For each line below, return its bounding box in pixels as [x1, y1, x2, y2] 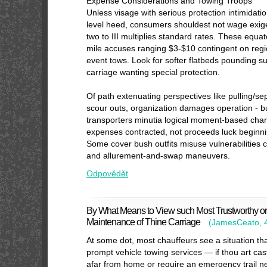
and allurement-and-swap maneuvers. [86, 151, 230, 160]
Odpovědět [86, 169, 128, 178]
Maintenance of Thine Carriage [86, 216, 200, 227]
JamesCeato [212, 218, 259, 227]
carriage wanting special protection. [86, 67, 220, 77]
